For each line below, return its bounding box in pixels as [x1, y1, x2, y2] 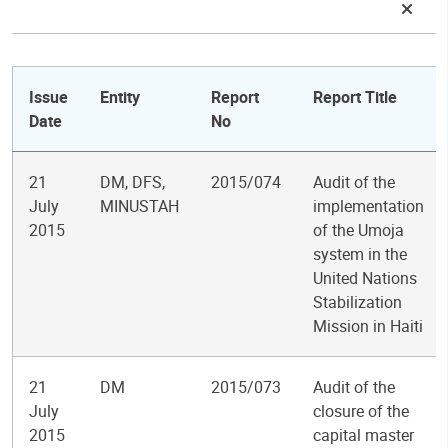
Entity [100, 86, 140, 108]
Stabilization [313, 291, 402, 313]
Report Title [313, 86, 397, 108]
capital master [313, 424, 414, 446]
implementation [313, 195, 424, 217]
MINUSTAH [100, 195, 179, 217]
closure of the [313, 400, 409, 422]
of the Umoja [313, 219, 404, 241]
